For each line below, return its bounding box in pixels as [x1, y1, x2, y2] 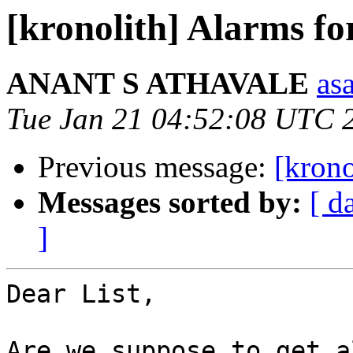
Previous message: [38, 150, 274, 184]
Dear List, [6, 280, 156, 309]
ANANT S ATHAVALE [6, 66, 309, 101]
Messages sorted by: [38, 185, 302, 220]
